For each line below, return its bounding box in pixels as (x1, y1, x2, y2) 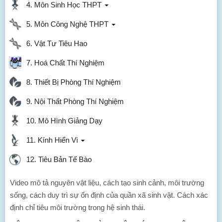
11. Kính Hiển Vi (22, 136, 80, 144)
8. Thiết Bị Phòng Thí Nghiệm (22, 78, 121, 86)
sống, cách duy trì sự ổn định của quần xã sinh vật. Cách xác (10, 191, 208, 199)
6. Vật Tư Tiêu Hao (22, 39, 87, 48)
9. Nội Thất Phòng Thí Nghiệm (22, 97, 124, 106)
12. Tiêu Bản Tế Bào (22, 155, 92, 164)
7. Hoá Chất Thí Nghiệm (22, 58, 105, 67)
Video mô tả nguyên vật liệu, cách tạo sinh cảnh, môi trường (10, 178, 204, 187)
